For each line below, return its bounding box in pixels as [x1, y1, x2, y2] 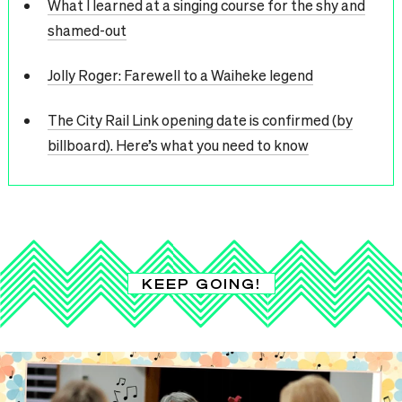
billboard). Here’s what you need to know [47, 135, 309, 155]
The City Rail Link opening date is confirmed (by [47, 110, 353, 130]
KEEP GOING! [141, 275, 261, 292]
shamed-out [47, 21, 127, 40]
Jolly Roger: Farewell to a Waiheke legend [47, 66, 313, 85]
